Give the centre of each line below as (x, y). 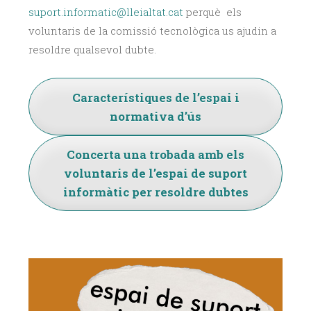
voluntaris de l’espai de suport (155, 174)
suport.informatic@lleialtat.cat (106, 12)
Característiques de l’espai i (155, 97)
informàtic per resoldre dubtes (155, 192)
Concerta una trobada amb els (155, 155)
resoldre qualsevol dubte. (94, 50)
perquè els (212, 12)
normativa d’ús (155, 116)
